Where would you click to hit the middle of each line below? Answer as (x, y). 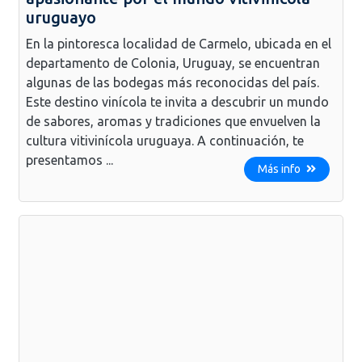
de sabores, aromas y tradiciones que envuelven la (173, 121)
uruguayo (61, 17)
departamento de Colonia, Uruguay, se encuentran (173, 63)
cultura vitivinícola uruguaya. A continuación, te (165, 140)
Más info (280, 168)
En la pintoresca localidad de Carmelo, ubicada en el (179, 43)
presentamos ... (69, 160)
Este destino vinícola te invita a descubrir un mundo (177, 101)
